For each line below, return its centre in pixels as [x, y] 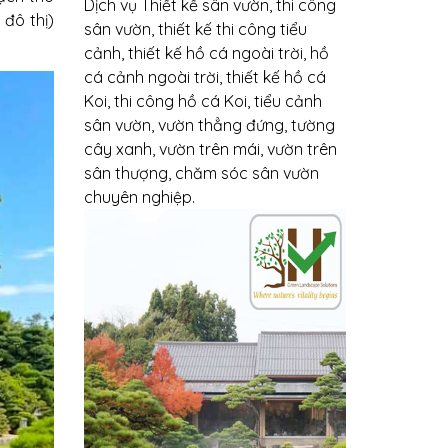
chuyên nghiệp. [139, 196]
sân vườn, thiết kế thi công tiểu [195, 28]
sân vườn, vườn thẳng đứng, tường [209, 124]
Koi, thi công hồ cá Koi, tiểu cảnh [202, 100]
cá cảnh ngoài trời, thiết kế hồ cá [204, 76]
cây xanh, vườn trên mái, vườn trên [210, 148]
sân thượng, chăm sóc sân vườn [201, 172]
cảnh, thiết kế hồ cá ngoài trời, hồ [206, 52]
